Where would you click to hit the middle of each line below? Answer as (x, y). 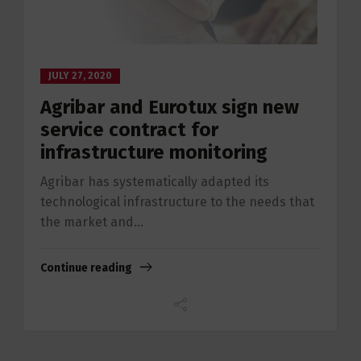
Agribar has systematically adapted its (155, 182)
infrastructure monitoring (154, 153)
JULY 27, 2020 (80, 76)
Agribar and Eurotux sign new (170, 108)
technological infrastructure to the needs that (177, 202)
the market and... (92, 222)
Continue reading (86, 268)
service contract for (129, 130)
